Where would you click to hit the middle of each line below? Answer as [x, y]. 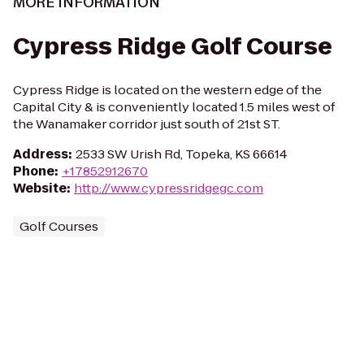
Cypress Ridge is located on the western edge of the [167, 90]
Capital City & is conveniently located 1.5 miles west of [174, 107]
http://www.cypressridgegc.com [169, 188]
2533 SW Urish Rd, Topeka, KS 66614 [182, 154]
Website [40, 188]
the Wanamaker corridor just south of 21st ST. [147, 124]
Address [41, 154]
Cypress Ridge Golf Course [173, 47]
